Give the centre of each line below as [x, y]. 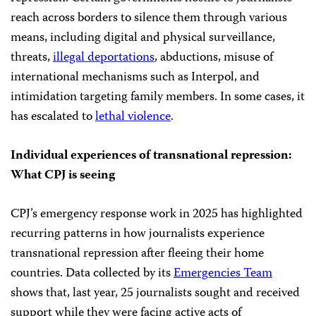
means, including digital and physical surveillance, [143, 38]
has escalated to [53, 117]
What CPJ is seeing [63, 176]
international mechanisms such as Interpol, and [135, 78]
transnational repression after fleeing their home [137, 254]
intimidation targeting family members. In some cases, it [158, 98]
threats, [32, 58]
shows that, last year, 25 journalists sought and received [155, 294]
